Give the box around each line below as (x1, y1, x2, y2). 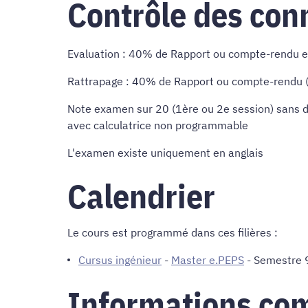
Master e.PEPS (171, 253, 244, 267)
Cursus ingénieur (78, 253, 162, 267)
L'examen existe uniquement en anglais (67, 146, 263, 160)
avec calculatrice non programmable (67, 118, 248, 133)
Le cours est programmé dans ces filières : (67, 225, 278, 240)
